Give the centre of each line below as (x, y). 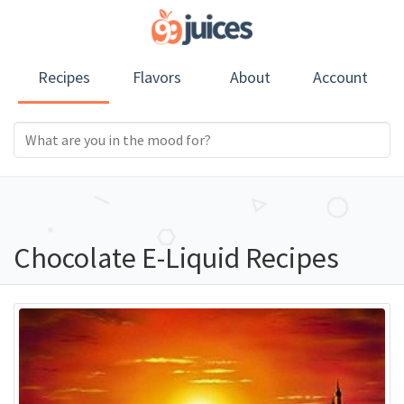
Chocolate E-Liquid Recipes (176, 258)
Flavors (156, 77)
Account (341, 77)
